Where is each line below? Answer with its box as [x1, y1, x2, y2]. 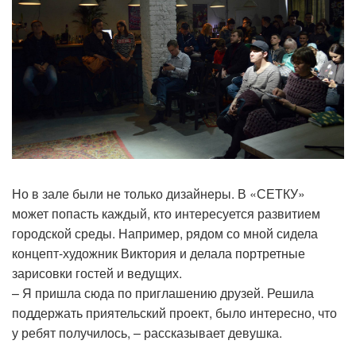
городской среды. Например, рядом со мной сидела [12, 224, 318, 243]
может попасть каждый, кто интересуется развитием [12, 204, 320, 223]
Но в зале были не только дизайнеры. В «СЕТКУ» [12, 184, 305, 203]
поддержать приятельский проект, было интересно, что [12, 304, 337, 323]
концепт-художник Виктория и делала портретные [12, 244, 305, 263]
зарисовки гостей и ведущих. [12, 264, 182, 283]
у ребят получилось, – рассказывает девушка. [12, 323, 282, 342]
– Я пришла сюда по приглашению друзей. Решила [12, 284, 314, 303]
